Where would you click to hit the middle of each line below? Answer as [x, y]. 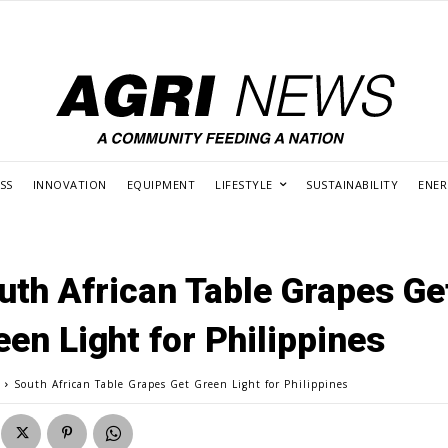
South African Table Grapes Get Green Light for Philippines [181, 383]
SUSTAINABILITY [352, 184]
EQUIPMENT [161, 184]
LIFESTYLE [244, 184]
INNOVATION [69, 184]
